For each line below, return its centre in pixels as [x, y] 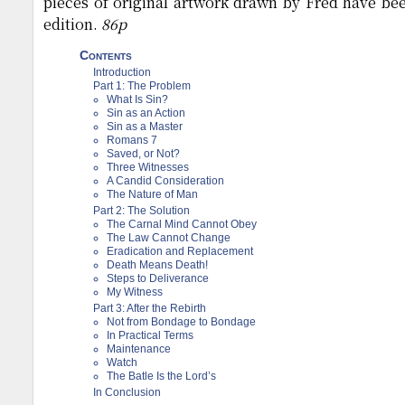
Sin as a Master [145, 127]
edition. [72, 24]
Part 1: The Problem [142, 86]
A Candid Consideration [165, 181]
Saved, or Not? [143, 154]
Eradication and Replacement [180, 251]
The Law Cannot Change [169, 238]
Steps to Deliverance [158, 278]
